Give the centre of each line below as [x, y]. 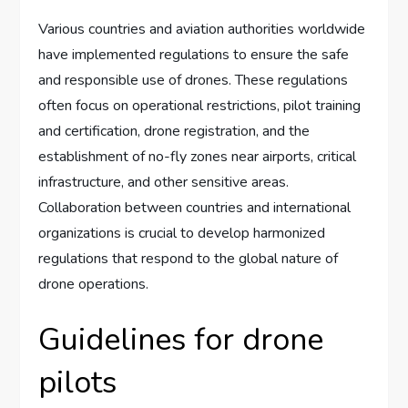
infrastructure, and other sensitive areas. [164, 183]
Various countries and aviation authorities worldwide [202, 30]
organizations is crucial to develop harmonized [182, 234]
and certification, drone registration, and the [174, 132]
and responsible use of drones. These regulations [194, 81]
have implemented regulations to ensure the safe [194, 55]
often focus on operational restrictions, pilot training [200, 106]
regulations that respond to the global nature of [189, 259]
